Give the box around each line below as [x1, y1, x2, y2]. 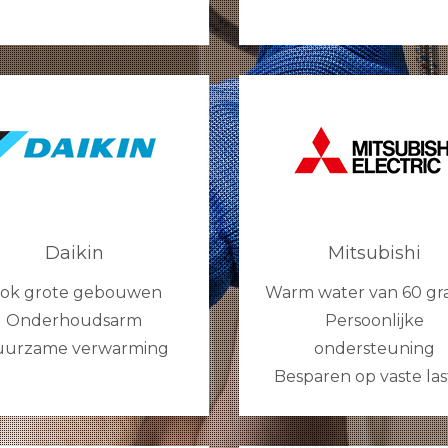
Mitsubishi [327, 242, 421, 265]
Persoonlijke [324, 311, 424, 331]
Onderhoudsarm [6, 311, 142, 331]
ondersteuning [313, 339, 435, 359]
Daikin [44, 242, 104, 265]
